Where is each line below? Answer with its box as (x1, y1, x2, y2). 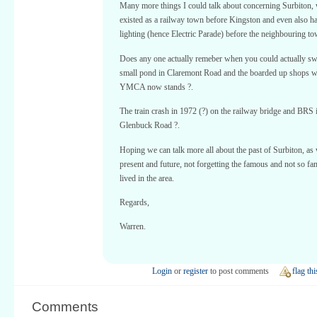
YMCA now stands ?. (120, 81, 193, 92)
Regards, (120, 197, 149, 207)
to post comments (208, 265, 269, 276)
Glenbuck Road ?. (120, 120, 180, 131)
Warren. (120, 221, 146, 232)
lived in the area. (120, 173, 174, 183)
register (183, 265, 208, 276)
